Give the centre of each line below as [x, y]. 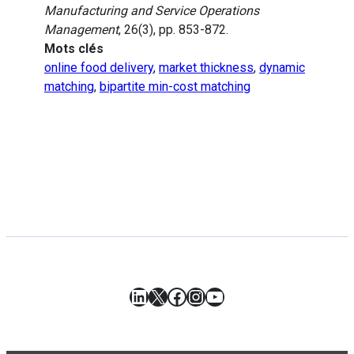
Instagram [230, 296]
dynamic [282, 68]
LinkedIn [166, 296]
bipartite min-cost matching [175, 87]
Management [81, 30]
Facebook [208, 296]
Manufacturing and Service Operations [152, 11]
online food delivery [99, 68]
